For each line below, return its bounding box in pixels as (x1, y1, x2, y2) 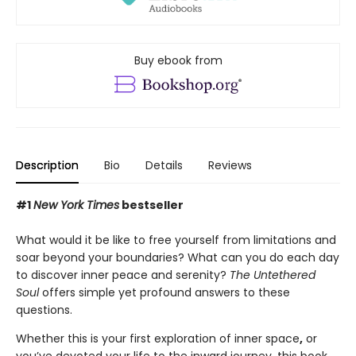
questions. (16, 301, 72, 318)
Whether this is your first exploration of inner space (16, 330, 300, 346)
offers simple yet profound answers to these (42, 284, 290, 300)
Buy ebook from (133, 52, 222, 68)
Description (16, 157, 79, 173)
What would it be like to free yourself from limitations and (16, 231, 336, 248)
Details (145, 157, 183, 173)
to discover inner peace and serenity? (16, 266, 230, 283)
